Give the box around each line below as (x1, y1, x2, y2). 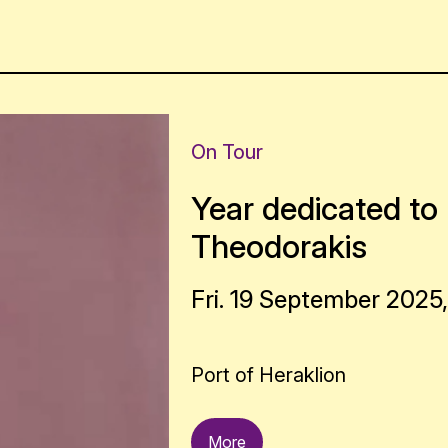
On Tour (191, 140, 264, 164)
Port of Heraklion (191, 363, 347, 387)
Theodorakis (191, 227, 368, 266)
